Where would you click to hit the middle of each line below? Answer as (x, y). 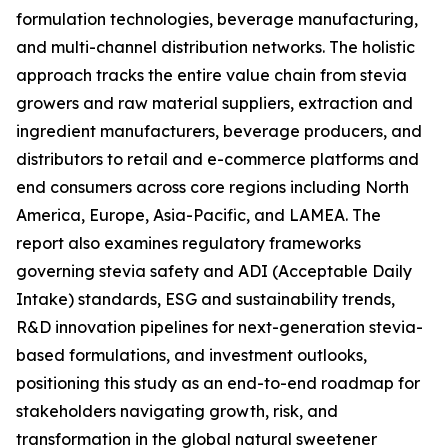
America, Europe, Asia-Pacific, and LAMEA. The (198, 215)
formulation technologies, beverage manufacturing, (217, 19)
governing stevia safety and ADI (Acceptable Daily (214, 271)
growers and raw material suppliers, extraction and (214, 103)
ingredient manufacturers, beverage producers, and (219, 131)
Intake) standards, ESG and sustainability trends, (205, 299)
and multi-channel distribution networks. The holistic (215, 47)
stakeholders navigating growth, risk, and (177, 411)
